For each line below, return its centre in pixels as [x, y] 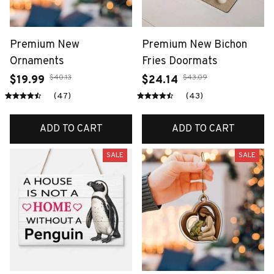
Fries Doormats [180, 61]
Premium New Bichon [194, 45]
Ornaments [37, 61]
